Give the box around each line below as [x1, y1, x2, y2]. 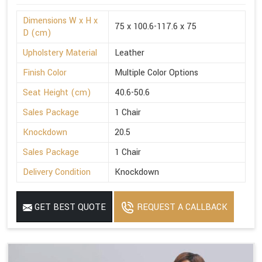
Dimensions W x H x [23, 15, 98, 27]
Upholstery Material [23, 47, 97, 60]
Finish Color [23, 67, 67, 80]
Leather [115, 47, 144, 60]
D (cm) [23, 27, 51, 40]
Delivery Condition [23, 166, 91, 179]
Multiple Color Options [115, 67, 198, 80]
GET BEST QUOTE [32, 201, 106, 214]
